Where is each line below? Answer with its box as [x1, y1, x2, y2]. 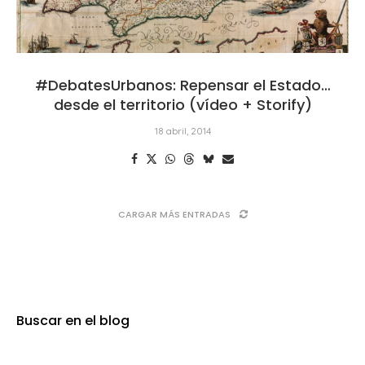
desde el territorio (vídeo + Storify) [53, 94, 312, 115]
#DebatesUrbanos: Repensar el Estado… [34, 74, 331, 95]
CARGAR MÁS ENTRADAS [117, 207, 231, 221]
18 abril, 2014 [154, 124, 211, 137]
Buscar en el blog [16, 310, 130, 330]
